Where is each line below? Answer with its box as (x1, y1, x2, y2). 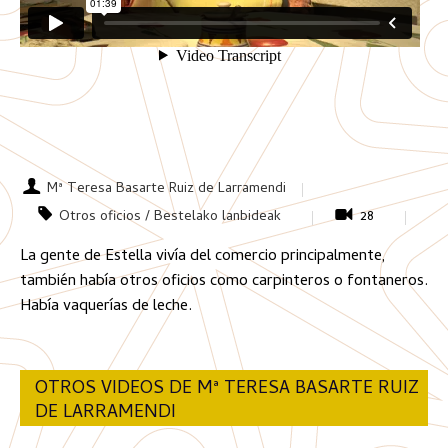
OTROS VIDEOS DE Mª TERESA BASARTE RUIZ (35, 375, 419, 404)
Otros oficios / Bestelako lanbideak (59, 206, 281, 229)
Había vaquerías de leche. (20, 294, 192, 320)
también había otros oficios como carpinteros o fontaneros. (20, 269, 428, 295)
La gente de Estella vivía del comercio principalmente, (20, 244, 386, 270)
